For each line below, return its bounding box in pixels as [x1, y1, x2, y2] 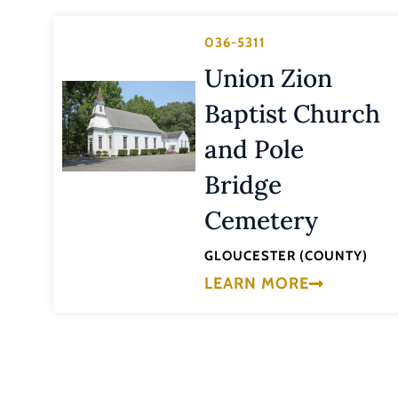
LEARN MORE [203, 273, 309, 293]
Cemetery [203, 204, 318, 237]
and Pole [203, 133, 304, 166]
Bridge [203, 169, 282, 202]
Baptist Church [203, 98, 380, 131]
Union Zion [203, 62, 332, 95]
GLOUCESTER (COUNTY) [203, 248, 368, 265]
